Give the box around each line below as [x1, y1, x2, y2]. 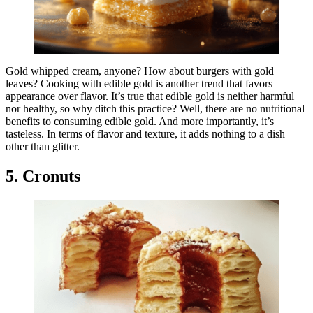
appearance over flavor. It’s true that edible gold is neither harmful [6, 90, 294, 103]
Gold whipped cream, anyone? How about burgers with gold [6, 65, 274, 78]
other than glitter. [6, 140, 82, 153]
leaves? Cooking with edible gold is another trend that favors [6, 78, 272, 90]
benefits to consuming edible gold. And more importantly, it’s [6, 115, 274, 128]
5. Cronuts [6, 167, 80, 186]
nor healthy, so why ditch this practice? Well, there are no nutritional [6, 103, 305, 115]
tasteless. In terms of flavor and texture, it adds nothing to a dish [6, 128, 285, 140]
